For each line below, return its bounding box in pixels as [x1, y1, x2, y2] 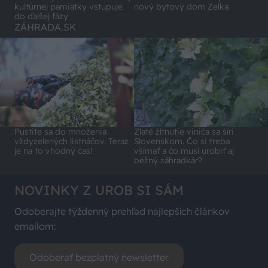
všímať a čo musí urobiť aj [134, 145, 234, 157]
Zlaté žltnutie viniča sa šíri [134, 126, 234, 138]
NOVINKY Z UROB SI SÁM [14, 182, 184, 199]
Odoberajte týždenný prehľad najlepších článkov [14, 205, 230, 218]
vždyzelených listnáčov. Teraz [14, 136, 129, 147]
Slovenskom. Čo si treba [134, 136, 230, 147]
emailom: [14, 220, 56, 233]
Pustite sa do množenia [14, 126, 106, 138]
